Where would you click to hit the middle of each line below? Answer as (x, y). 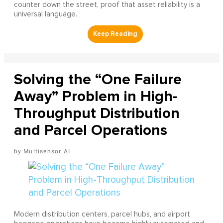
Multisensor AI (47, 152)
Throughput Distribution (97, 113)
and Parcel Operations (90, 130)
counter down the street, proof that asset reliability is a (107, 5)
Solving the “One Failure (98, 80)
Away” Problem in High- (95, 97)
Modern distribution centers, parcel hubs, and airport (102, 215)
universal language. (45, 14)
